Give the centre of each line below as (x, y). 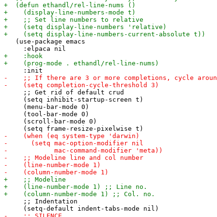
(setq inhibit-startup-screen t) (74, 99)
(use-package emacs (45, 41)
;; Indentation (41, 201)
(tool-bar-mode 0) (46, 114)
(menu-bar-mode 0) (46, 107)
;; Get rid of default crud (64, 92)
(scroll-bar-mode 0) (50, 121)
